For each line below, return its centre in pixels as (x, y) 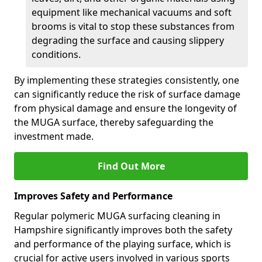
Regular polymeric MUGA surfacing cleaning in (117, 216)
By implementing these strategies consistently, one (127, 80)
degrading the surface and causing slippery (128, 40)
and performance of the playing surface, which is (123, 244)
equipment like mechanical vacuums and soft (132, 12)
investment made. (54, 136)
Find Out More (131, 166)
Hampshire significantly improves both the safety (123, 230)
